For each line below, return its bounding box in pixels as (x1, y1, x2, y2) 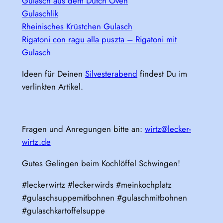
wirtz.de (21, 136, 51, 148)
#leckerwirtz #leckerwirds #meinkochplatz (21, 178, 172, 191)
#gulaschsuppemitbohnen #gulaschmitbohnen (21, 191, 187, 204)
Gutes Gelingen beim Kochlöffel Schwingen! (21, 157, 180, 169)
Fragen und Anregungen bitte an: (21, 123, 145, 135)
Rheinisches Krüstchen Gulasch (21, 20, 132, 32)
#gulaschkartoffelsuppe (21, 204, 105, 217)
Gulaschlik (21, 7, 58, 19)
